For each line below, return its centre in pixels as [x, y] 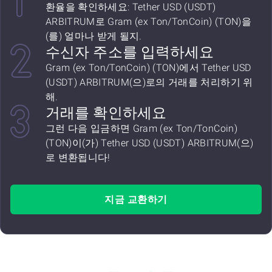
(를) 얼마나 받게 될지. [94, 36]
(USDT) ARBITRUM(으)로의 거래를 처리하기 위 [149, 82]
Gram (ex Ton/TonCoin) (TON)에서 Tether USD [148, 68]
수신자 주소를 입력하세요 [130, 52]
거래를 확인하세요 [106, 113]
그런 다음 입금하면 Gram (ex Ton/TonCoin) [141, 128]
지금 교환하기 [136, 199]
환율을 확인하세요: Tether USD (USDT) [131, 7]
